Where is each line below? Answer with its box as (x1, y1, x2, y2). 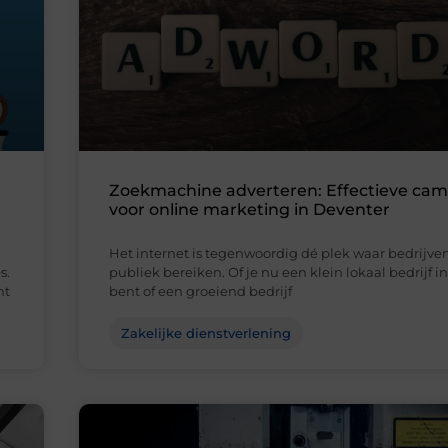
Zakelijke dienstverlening (121, 325, 291, 342)
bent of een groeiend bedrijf (109, 283, 292, 300)
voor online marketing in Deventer (109, 200, 390, 220)
